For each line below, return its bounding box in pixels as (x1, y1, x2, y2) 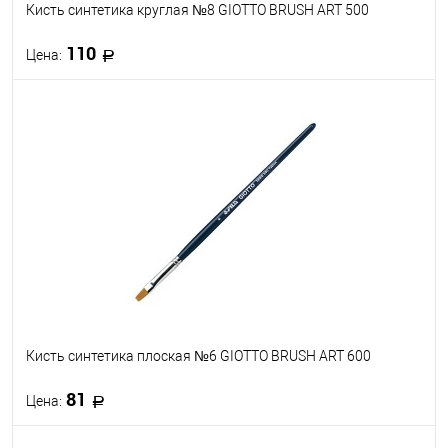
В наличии (266, 154, 324, 174)
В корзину (199, 101, 274, 121)
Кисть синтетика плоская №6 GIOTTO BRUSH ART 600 (26, 347, 371, 364)
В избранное (49, 154, 119, 174)
